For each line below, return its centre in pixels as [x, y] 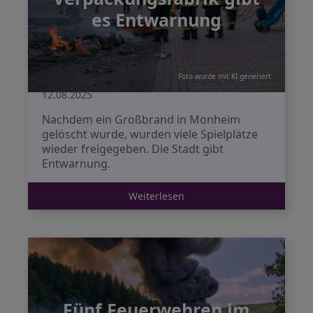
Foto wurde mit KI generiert [225, 76]
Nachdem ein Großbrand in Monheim [141, 119]
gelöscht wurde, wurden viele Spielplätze [150, 134]
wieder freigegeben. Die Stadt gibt [133, 149]
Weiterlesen [156, 196]
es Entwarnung [156, 20]
